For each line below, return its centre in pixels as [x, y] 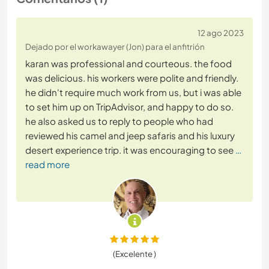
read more [47, 165]
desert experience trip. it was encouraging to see [129, 150]
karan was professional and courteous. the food [128, 64]
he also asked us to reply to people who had [119, 121]
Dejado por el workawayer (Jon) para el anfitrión [115, 47]
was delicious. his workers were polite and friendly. [132, 78]
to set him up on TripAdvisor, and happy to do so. [129, 107]
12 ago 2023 [221, 33]
